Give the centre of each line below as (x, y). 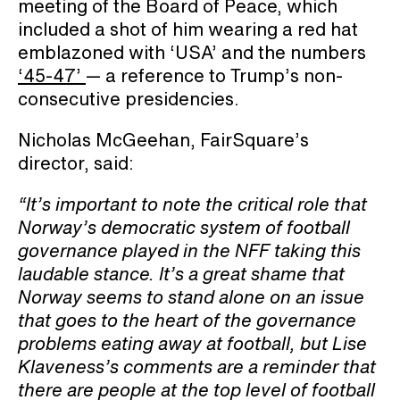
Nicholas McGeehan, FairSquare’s (163, 140)
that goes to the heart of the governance (187, 321)
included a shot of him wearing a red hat (188, 29)
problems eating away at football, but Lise (192, 344)
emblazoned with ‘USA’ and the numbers (192, 53)
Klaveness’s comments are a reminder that (197, 367)
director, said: (76, 163)
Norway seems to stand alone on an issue (191, 297)
